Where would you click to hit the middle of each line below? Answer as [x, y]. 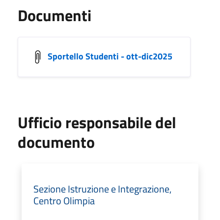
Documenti [55, 15]
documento [56, 142]
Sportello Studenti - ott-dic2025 [110, 56]
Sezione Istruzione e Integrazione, [102, 189]
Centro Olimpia [64, 200]
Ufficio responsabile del [97, 122]
